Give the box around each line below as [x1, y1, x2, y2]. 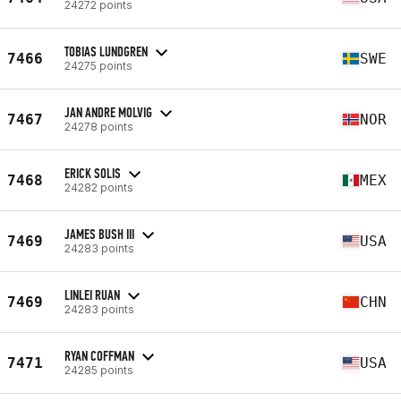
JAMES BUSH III [64, 225, 134, 243]
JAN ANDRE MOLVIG [64, 103, 152, 121]
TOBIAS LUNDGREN [64, 42, 148, 60]
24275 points [64, 58, 132, 73]
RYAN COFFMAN [64, 346, 134, 364]
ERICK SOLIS [64, 164, 121, 182]
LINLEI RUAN [64, 286, 120, 303]
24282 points [64, 180, 133, 194]
